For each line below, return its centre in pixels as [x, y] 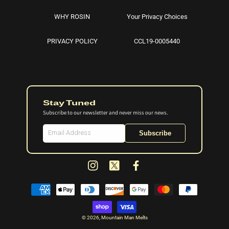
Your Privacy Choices [157, 17]
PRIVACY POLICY [72, 41]
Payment [33, 185]
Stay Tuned [69, 103]
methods [34, 198]
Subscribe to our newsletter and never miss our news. [106, 112]
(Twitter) [126, 182]
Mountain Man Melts [124, 217]
